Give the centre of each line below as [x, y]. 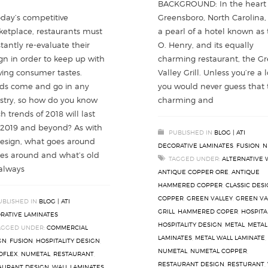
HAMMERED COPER [208, 211]
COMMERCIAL [67, 228]
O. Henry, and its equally [206, 45]
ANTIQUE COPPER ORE [193, 172]
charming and [186, 100]
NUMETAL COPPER [219, 251]
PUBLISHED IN [191, 132]
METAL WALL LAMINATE [230, 237]
